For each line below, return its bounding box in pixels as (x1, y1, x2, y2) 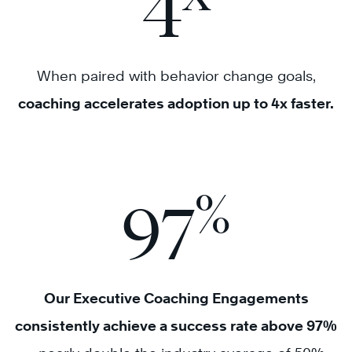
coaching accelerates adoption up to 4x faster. (18, 94, 334, 112)
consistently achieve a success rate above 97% (15, 317, 337, 334)
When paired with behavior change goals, (36, 67, 316, 84)
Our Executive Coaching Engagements (43, 289, 309, 306)
